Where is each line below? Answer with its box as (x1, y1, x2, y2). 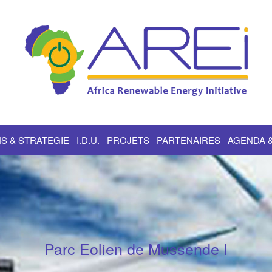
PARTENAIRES (157, 133, 220, 146)
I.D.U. (76, 133, 100, 146)
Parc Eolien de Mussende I (44, 237, 228, 259)
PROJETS (107, 133, 149, 146)
